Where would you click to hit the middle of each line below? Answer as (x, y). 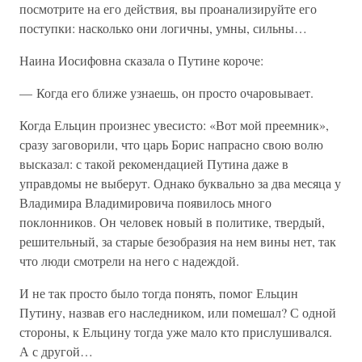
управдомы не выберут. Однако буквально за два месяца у (180, 183)
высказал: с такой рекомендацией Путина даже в (154, 164)
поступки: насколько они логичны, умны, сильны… (163, 28)
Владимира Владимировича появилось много (145, 202)
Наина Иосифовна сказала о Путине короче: (141, 60)
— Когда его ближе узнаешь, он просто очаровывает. (166, 93)
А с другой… (56, 351)
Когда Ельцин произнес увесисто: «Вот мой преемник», (174, 125)
